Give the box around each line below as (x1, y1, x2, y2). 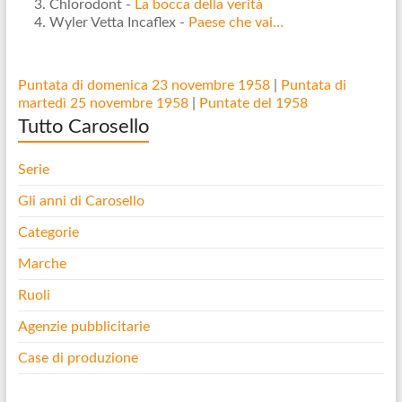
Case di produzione (17, 351, 142, 365)
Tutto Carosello (17, 117, 149, 136)
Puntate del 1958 (198, 96, 308, 110)
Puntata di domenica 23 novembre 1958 (17, 78, 270, 92)
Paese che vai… (188, 15, 284, 30)
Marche (17, 257, 66, 271)
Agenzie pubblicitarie (17, 319, 153, 334)
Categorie (17, 225, 83, 240)
